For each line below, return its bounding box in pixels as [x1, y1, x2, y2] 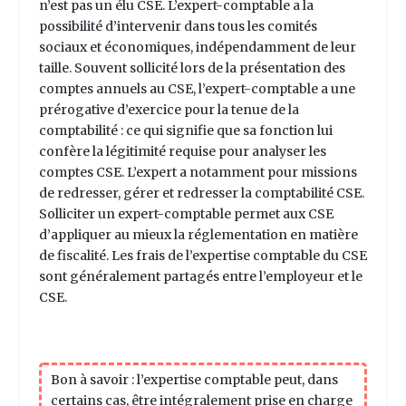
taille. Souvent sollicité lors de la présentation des [38, 59, 345, 76]
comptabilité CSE [254, 184, 362, 201]
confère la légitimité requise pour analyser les [38, 142, 326, 159]
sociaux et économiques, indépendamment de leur [38, 38, 356, 55]
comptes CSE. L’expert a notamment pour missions [38, 163, 357, 180]
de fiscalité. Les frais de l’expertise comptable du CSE [38, 246, 367, 264]
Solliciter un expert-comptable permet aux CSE [38, 205, 333, 222]
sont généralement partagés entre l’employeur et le [38, 267, 362, 285]
